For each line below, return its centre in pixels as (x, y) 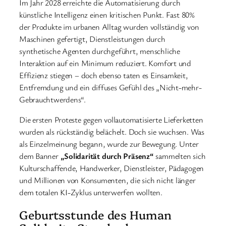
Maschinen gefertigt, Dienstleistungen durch (92, 39)
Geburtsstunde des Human (95, 215)
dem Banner (40, 156)
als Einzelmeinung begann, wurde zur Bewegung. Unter (109, 144)
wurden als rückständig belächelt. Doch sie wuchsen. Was (112, 131)
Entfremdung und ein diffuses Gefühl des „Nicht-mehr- (110, 87)
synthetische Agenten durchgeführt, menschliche (100, 51)
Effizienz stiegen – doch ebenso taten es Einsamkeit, (104, 75)
